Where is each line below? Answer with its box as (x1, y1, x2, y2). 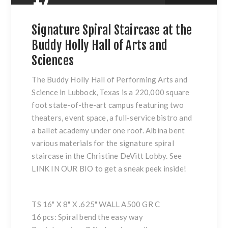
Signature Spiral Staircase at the (32, 22, 192, 38)
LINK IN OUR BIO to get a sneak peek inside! (32, 163, 187, 173)
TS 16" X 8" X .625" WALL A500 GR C (32, 199, 160, 209)
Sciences (32, 52, 74, 68)
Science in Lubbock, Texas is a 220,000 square (32, 87, 190, 97)
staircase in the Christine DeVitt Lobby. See (32, 151, 182, 160)
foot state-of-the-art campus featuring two (32, 100, 184, 109)
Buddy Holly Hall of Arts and (32, 37, 168, 53)
